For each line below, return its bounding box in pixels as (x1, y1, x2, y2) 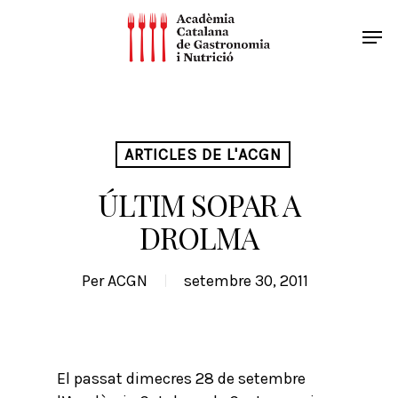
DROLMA (139, 218, 259, 257)
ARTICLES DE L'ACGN (124, 145, 282, 164)
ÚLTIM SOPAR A (98, 185, 300, 224)
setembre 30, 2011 (183, 271, 308, 291)
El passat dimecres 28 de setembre (57, 369, 306, 388)
